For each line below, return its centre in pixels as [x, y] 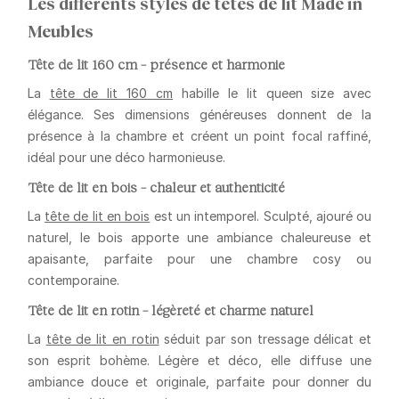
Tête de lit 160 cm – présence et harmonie [156, 63]
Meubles [60, 31]
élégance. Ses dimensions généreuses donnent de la [199, 114]
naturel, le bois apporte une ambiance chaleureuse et [199, 237]
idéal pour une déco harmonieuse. [126, 157]
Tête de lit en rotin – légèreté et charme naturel [170, 309]
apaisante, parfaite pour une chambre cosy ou [199, 258]
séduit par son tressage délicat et [265, 338]
